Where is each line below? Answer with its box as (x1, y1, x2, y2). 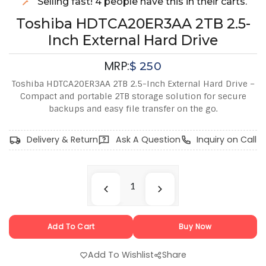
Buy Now (178, 221, 212, 232)
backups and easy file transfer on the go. (48, 103, 218, 115)
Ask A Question (115, 134, 180, 146)
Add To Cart (47, 221, 95, 232)
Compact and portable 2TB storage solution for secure (20, 91, 246, 102)
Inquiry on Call (196, 134, 256, 146)
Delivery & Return (27, 134, 99, 146)
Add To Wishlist (88, 249, 154, 261)
